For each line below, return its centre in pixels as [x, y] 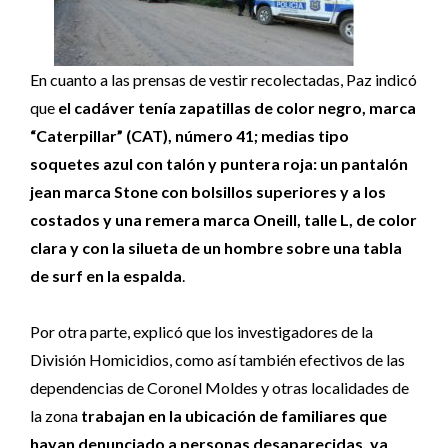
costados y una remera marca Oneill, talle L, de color [223, 219]
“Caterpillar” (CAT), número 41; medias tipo [189, 135]
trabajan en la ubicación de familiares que [234, 415]
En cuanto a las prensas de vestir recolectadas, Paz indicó [223, 79]
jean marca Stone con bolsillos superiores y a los [208, 191]
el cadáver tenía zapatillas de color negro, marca [237, 107]
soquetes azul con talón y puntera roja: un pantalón [219, 163]
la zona [55, 415]
